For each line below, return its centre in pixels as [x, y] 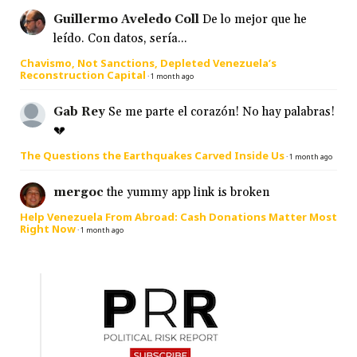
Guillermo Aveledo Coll [126, 19]
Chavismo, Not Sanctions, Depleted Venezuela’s [148, 63]
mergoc [78, 192]
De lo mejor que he [255, 19]
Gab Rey [79, 112]
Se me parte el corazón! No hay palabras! [222, 112]
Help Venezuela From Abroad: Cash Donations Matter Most [178, 216]
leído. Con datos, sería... [120, 38]
